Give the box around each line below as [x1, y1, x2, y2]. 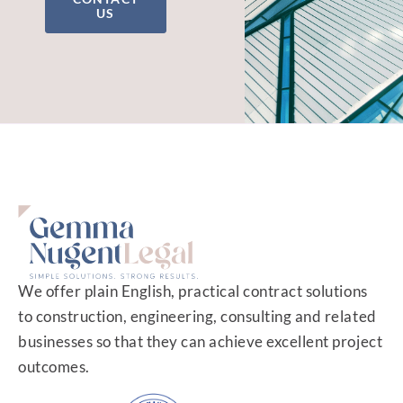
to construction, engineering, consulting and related [18, 307, 377, 327]
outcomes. [18, 357, 90, 377]
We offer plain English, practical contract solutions [18, 282, 368, 301]
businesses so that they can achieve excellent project [18, 332, 383, 352]
